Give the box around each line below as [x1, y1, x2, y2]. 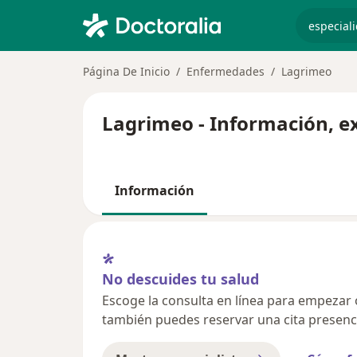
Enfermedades [186, 64, 265, 79]
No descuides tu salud [102, 269, 259, 288]
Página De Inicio [83, 64, 170, 79]
